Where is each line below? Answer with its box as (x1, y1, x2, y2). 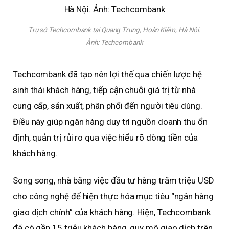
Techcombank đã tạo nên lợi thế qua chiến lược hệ (13, 68, 202, 79)
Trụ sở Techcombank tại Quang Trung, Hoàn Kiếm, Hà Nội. (28, 26, 201, 34)
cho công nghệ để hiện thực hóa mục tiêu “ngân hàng (13, 191, 214, 201)
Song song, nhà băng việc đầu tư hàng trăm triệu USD (13, 175, 214, 186)
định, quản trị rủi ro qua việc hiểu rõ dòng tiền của (13, 132, 198, 143)
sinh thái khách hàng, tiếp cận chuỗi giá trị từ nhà (13, 84, 196, 95)
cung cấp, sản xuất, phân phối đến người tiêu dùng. (13, 100, 202, 111)
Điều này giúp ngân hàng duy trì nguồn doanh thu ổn (13, 116, 208, 127)
